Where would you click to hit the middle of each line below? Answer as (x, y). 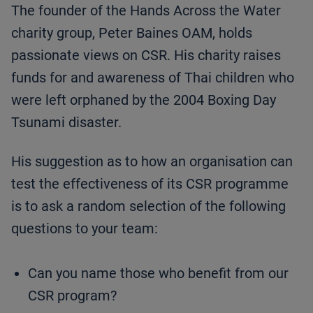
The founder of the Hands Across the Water (146, 11)
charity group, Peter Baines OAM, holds (132, 33)
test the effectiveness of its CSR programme (150, 184)
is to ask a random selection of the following (148, 206)
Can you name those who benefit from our (158, 274)
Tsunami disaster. (66, 123)
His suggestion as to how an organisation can (152, 162)
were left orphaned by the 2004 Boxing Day (144, 100)
